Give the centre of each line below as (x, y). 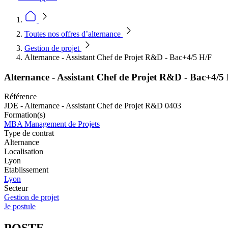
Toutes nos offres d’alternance (74, 34)
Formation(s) (25, 115)
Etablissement (26, 170)
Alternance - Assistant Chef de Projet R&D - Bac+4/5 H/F (118, 57)
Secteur (16, 188)
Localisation (24, 152)
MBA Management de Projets (52, 124)
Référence (20, 97)
